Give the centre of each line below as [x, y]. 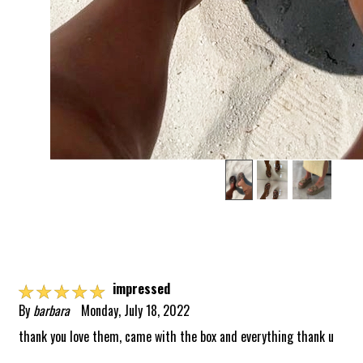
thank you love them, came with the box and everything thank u [177, 336]
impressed [142, 288]
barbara [52, 310]
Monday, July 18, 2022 [136, 310]
